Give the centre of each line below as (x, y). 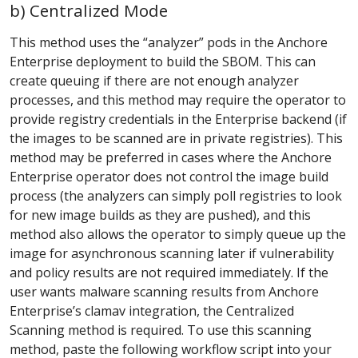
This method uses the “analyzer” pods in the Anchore (169, 42)
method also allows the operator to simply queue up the (178, 234)
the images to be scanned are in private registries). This (176, 138)
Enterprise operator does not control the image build (169, 176)
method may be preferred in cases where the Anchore (171, 157)
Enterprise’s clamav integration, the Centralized (152, 310)
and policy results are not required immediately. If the (169, 272)
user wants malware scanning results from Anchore (164, 291)
